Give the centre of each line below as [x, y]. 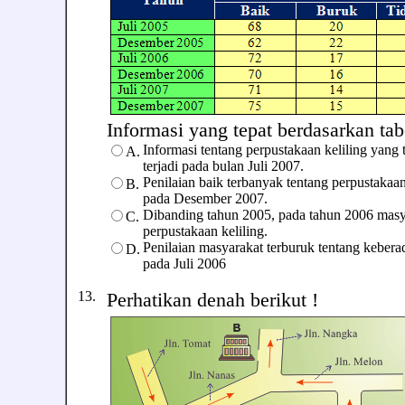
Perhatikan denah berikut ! [212, 300]
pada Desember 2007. [205, 198]
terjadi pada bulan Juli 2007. [223, 166]
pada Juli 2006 [184, 264]
